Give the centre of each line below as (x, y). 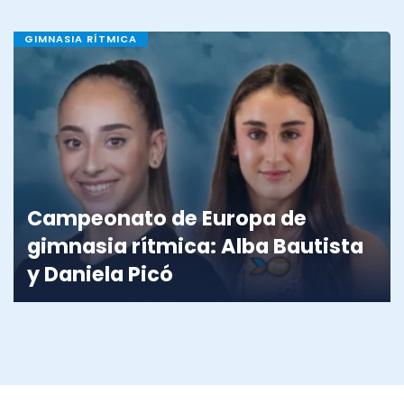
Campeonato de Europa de (167, 219)
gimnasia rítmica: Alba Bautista (195, 247)
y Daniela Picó (100, 275)
